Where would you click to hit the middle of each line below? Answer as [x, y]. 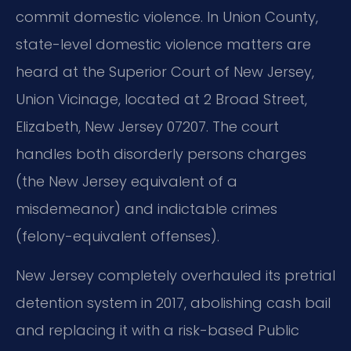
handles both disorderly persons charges [161, 154]
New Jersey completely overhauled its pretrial [175, 275]
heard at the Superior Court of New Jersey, [165, 72]
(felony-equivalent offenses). [118, 237]
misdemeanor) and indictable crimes [147, 209]
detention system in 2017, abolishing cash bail [173, 302]
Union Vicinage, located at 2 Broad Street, [161, 100]
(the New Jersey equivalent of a [127, 182]
